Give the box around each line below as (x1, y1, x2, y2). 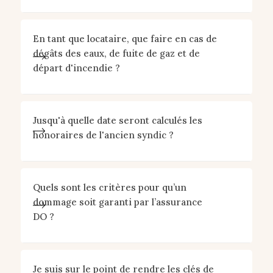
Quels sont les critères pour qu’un (32, 182, 186, 193)
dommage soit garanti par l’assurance (32, 196, 202, 208)
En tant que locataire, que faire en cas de (32, 33, 217, 44)
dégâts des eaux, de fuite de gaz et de (32, 48, 200, 59)
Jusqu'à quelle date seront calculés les (32, 115, 202, 126)
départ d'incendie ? (32, 62, 120, 74)
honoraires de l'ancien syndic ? (32, 129, 174, 141)
